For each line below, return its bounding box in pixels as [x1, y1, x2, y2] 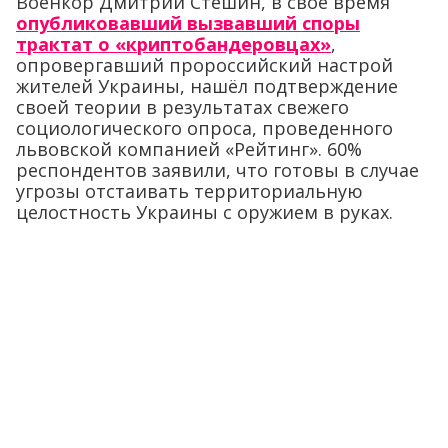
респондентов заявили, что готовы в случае [16, 157, 419, 182]
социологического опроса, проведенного [16, 115, 393, 140]
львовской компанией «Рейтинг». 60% [16, 136, 362, 161]
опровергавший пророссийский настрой [16, 52, 393, 77]
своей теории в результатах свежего [16, 94, 349, 119]
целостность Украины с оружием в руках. [16, 199, 393, 224]
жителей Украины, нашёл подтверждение [16, 73, 398, 98]
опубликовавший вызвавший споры [16, 10, 360, 35]
